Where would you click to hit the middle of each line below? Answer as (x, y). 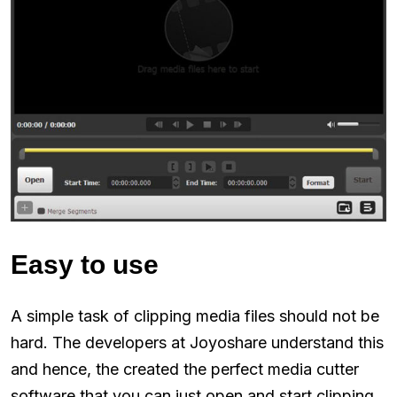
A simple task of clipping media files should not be (195, 315)
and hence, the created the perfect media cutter (185, 369)
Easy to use (85, 264)
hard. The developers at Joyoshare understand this (197, 342)
